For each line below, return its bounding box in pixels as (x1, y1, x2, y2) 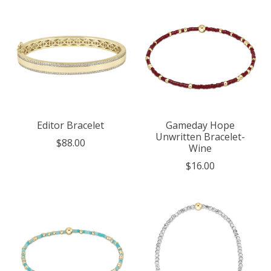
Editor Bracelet (37, 118, 105, 132)
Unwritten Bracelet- (155, 129, 245, 143)
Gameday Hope (165, 118, 235, 132)
